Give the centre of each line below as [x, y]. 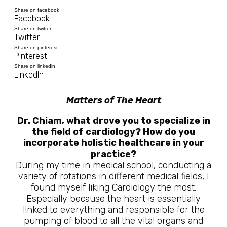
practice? [113, 154]
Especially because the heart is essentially [113, 199]
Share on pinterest [36, 47]
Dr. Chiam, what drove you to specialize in [113, 121]
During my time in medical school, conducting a [113, 165]
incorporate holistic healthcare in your [113, 143]
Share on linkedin [35, 66]
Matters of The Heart [113, 100]
